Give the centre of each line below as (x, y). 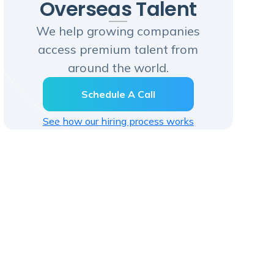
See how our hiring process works (118, 121)
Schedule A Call (118, 94)
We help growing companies (118, 31)
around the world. (118, 67)
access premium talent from (118, 49)
